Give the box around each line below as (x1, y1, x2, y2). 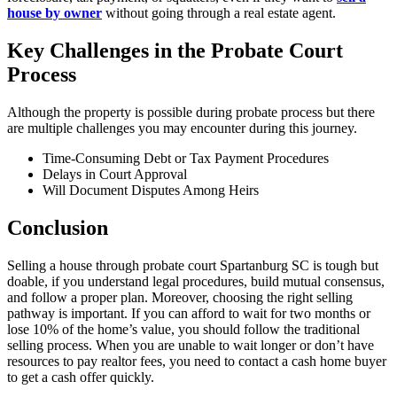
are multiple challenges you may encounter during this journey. (7, 121, 357, 136)
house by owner (7, 5, 102, 21)
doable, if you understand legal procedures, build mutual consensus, (7, 274, 385, 290)
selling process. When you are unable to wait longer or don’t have (7, 338, 374, 354)
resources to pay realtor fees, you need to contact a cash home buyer (7, 354, 386, 370)
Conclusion (7, 216, 108, 240)
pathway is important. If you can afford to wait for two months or (7, 306, 370, 322)
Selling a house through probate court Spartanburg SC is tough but (7, 258, 378, 274)
